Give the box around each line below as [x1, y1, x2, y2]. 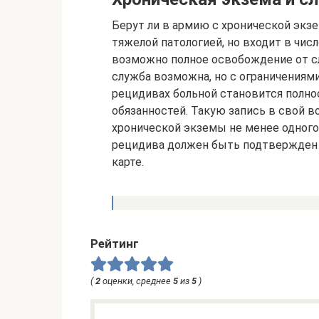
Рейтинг [90, 236, 139, 251]
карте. [112, 155, 144, 169]
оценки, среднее [100, 276, 173, 286]
